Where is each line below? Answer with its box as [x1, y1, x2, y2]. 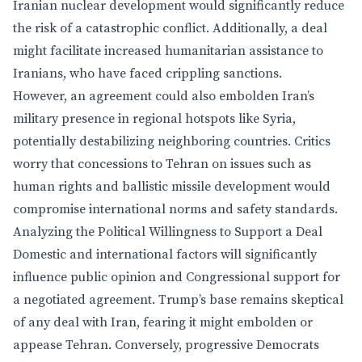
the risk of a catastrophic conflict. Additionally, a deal [13, 20, 327, 36]
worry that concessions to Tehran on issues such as [13, 156, 311, 172]
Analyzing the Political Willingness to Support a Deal [13, 224, 322, 240]
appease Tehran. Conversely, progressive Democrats [13, 337, 319, 353]
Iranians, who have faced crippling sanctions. [13, 65, 282, 82]
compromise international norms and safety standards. [13, 201, 338, 217]
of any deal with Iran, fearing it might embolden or [13, 314, 313, 330]
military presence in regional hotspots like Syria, [13, 111, 296, 127]
